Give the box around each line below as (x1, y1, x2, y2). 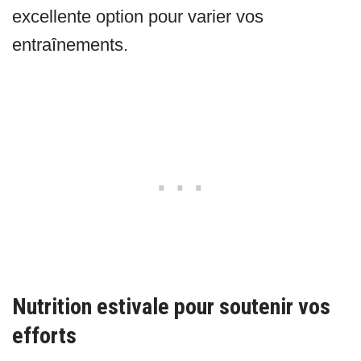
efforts (12, 322, 77, 350)
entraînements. (12, 35, 128, 56)
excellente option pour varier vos (12, 6, 263, 27)
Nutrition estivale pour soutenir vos (12, 293, 330, 321)
